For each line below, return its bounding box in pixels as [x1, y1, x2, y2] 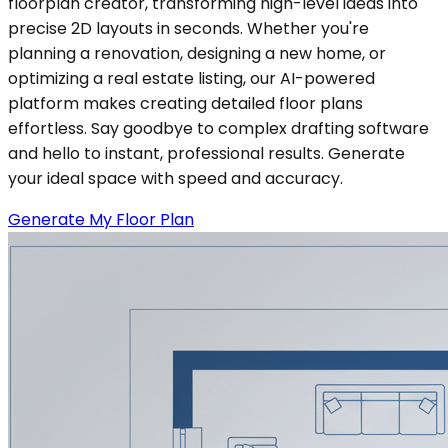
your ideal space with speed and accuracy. [8, 167, 343, 191]
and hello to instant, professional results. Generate [8, 142, 405, 166]
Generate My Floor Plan [8, 208, 194, 232]
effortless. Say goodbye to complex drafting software [8, 117, 429, 141]
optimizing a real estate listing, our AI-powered [8, 67, 375, 91]
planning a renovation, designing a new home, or [8, 42, 386, 66]
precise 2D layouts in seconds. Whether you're [8, 17, 369, 41]
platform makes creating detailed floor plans [8, 92, 363, 116]
